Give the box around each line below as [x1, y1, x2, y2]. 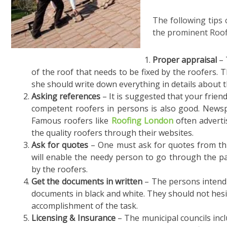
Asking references [31, 91, 101, 102]
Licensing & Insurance [31, 212, 116, 223]
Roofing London [111, 115, 176, 126]
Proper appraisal [153, 54, 217, 65]
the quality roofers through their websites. [31, 127, 194, 138]
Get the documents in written [31, 176, 143, 187]
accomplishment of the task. [31, 200, 138, 211]
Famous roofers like [31, 115, 111, 126]
